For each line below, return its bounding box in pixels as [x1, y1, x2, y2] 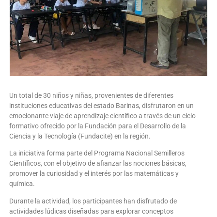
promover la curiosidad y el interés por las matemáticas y [9, 170, 179, 178]
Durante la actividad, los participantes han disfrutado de [9, 197, 177, 205]
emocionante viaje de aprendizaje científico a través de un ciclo [9, 111, 196, 120]
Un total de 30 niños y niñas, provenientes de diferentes [9, 91, 173, 99]
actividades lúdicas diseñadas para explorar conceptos [9, 207, 173, 215]
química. [9, 180, 35, 188]
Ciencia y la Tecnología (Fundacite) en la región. [9, 132, 151, 140]
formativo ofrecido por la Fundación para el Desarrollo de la [9, 122, 186, 130]
